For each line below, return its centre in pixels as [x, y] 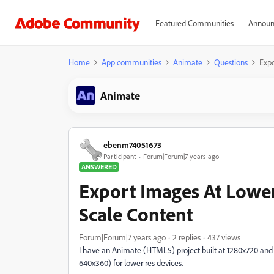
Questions [231, 62]
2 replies [187, 237]
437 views [224, 237]
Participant [120, 156]
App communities [131, 62]
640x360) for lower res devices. [131, 263]
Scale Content [136, 214]
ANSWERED [99, 167]
